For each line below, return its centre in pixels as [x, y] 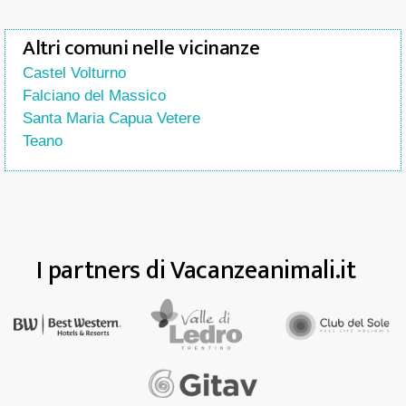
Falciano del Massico [94, 96]
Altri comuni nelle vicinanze [141, 48]
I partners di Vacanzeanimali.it [196, 271]
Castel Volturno [74, 73]
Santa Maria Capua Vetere [111, 118]
